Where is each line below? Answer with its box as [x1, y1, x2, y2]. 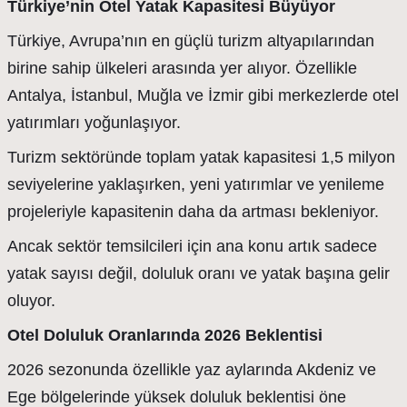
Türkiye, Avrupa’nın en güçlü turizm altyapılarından [7, 32, 374, 50]
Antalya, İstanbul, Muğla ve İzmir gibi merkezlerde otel [7, 86, 399, 104]
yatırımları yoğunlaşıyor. [7, 114, 181, 132]
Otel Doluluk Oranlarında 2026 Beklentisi [7, 326, 323, 344]
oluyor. [7, 292, 55, 310]
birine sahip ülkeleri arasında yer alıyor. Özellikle [7, 59, 357, 77]
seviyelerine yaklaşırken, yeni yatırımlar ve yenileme [7, 175, 384, 194]
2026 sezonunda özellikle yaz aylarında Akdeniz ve [7, 361, 376, 379]
